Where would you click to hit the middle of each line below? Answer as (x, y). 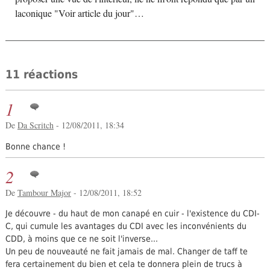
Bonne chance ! (35, 146)
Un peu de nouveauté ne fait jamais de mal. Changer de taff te (126, 252)
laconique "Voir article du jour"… (79, 14)
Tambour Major (44, 192)
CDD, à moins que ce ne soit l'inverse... (81, 239)
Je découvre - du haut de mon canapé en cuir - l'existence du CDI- (132, 214)
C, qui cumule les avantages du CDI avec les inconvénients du (126, 226)
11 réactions (41, 74)
